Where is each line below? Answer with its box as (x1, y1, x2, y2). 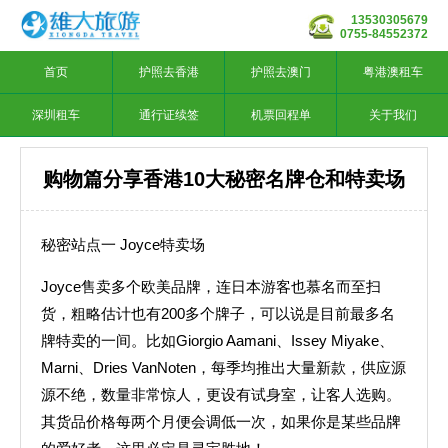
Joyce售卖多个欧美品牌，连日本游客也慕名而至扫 (41, 278, 381, 295)
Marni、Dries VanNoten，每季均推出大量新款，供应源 (41, 359, 406, 376)
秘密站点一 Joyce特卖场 (41, 236, 205, 253)
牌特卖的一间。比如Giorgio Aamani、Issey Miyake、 (41, 332, 394, 349)
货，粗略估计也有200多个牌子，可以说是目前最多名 (41, 305, 395, 322)
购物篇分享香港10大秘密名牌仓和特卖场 (43, 168, 405, 190)
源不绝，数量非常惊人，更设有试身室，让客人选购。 (41, 386, 401, 403)
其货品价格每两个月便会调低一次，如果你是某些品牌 (41, 413, 401, 430)
